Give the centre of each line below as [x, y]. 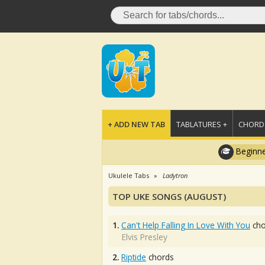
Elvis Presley [145, 237]
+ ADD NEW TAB [136, 124]
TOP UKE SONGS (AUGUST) [169, 196]
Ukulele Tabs [129, 175]
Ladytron [175, 175]
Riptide [134, 257]
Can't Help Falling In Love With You [186, 225]
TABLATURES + [202, 124]
